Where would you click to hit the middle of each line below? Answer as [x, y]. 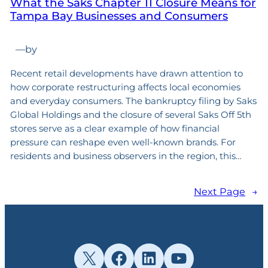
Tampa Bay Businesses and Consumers [119, 16]
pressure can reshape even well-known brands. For [123, 142]
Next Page [220, 191]
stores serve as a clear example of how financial [115, 128]
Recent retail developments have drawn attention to [126, 73]
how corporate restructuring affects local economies [125, 87]
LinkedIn [170, 257]
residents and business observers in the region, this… [126, 156]
